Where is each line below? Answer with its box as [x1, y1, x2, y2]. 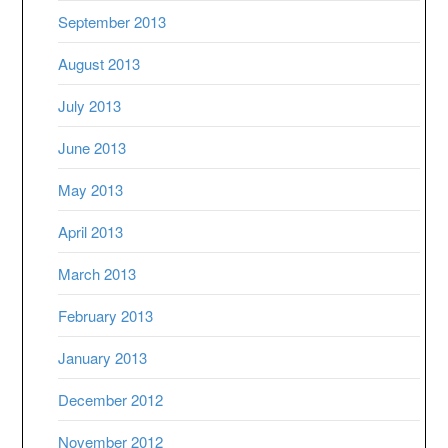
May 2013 [58, 179, 124, 201]
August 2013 [58, 53, 141, 75]
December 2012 [58, 389, 164, 411]
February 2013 [58, 305, 154, 327]
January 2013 [58, 347, 148, 369]
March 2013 [58, 263, 137, 285]
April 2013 [58, 221, 124, 243]
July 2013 [58, 95, 122, 117]
